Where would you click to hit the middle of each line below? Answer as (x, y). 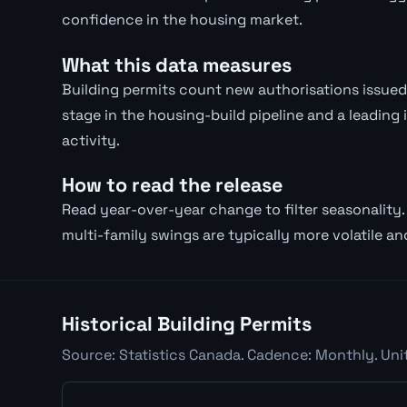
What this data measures (177, 65)
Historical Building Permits (187, 324)
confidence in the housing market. (182, 20)
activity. (91, 140)
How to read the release (172, 185)
